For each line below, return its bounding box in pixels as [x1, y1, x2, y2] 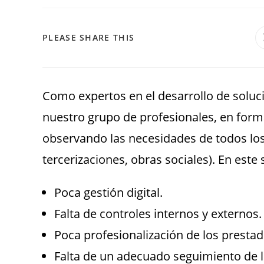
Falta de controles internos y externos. [54, 206, 262, 222]
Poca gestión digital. [54, 184, 163, 200]
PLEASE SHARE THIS [42, 32, 135, 43]
